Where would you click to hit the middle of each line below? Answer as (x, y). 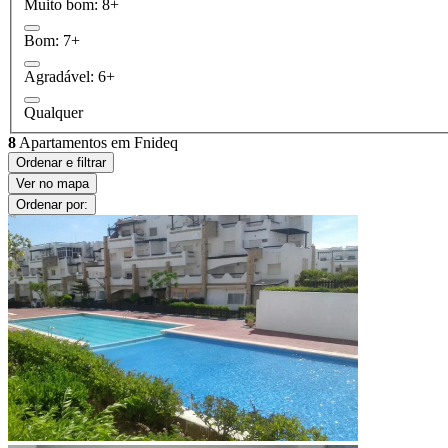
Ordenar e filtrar (61, 163)
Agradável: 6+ (69, 77)
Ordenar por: (52, 205)
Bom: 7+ (52, 41)
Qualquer (53, 113)
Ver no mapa (52, 184)
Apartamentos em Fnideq (97, 143)
